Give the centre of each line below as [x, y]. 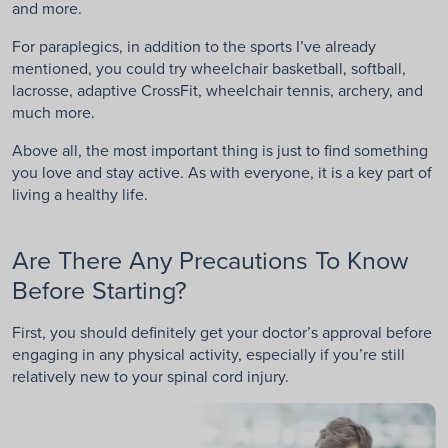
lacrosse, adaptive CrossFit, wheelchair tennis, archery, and [217, 90]
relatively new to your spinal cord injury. [150, 376]
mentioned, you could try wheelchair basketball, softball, [209, 68]
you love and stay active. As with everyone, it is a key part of [222, 172]
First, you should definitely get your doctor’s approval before [222, 332]
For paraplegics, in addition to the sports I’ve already [194, 46]
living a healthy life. [80, 194]
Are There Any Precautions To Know [210, 260]
